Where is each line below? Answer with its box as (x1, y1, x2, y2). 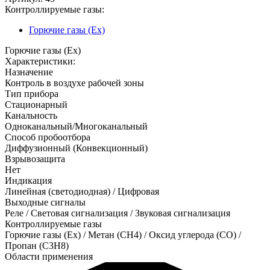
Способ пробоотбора (5, 131, 90, 142)
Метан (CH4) (88, 229, 142, 240)
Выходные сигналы (5, 196, 86, 207)
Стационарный (5, 99, 67, 110)
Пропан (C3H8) (5, 240, 69, 251)
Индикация (5, 175, 52, 186)
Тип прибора (5, 88, 58, 99)
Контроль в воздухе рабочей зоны (5, 77, 144, 88)
